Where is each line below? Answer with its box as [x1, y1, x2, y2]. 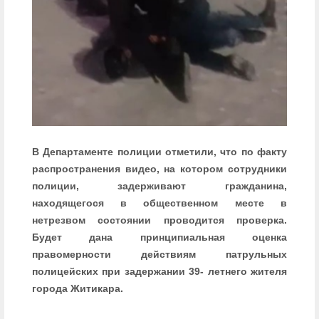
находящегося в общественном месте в [31, 197, 288, 209]
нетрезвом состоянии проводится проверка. [31, 214, 288, 226]
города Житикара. [31, 282, 123, 294]
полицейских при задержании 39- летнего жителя [31, 265, 288, 277]
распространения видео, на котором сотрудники [31, 162, 288, 174]
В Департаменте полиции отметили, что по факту [31, 145, 288, 157]
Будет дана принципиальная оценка [31, 231, 288, 243]
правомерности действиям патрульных [31, 248, 288, 260]
